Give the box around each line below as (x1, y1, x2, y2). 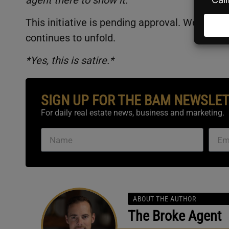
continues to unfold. (26, 31, 116, 44)
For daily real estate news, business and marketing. (41, 108, 224, 118)
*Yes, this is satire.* (26, 54, 117, 67)
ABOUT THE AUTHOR (133, 195, 196, 203)
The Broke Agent (128, 208, 221, 225)
